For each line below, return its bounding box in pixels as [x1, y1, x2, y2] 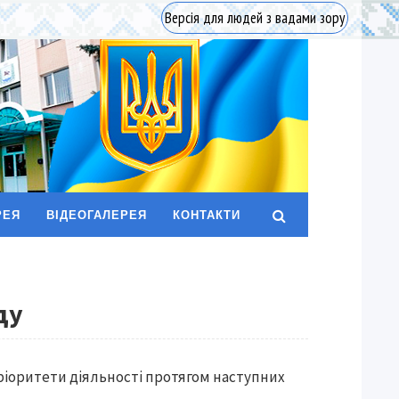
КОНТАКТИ [173, 208, 240, 222]
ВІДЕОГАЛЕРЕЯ [46, 208, 147, 222]
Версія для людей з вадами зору [165, 8, 345, 28]
